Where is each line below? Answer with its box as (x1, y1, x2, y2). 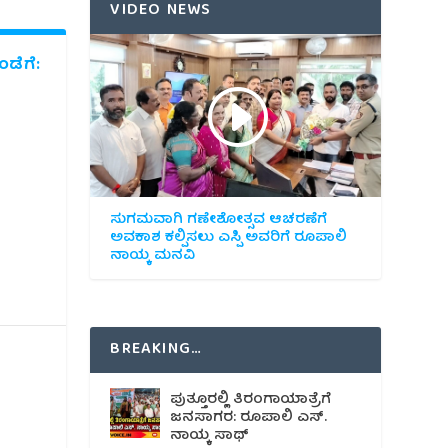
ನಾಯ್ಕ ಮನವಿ (110, 243, 196, 268)
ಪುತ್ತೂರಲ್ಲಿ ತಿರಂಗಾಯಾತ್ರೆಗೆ (170, 387, 332, 412)
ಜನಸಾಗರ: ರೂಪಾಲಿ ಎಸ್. (170, 405, 328, 430)
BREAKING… (110, 335, 203, 364)
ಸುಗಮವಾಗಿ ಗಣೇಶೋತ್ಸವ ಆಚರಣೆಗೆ (110, 207, 328, 232)
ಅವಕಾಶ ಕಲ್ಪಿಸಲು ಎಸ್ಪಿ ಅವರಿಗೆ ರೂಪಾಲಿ (110, 225, 348, 250)
